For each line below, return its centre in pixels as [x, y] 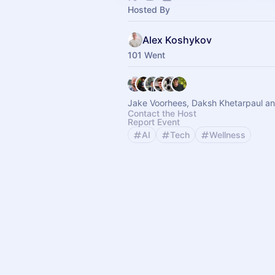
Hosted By [149, 10]
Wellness [227, 135]
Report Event [154, 122]
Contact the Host [162, 113]
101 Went [146, 55]
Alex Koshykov [177, 40]
